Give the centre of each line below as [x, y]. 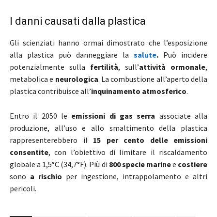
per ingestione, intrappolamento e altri [137, 177]
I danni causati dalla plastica [78, 21]
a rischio [48, 177]
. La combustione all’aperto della [153, 79]
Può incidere [183, 55]
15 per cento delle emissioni [150, 140]
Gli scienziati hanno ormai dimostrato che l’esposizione [108, 43]
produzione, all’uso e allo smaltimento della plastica [108, 128]
